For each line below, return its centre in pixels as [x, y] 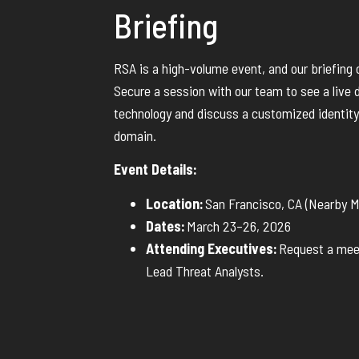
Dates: [165, 226]
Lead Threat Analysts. [205, 270]
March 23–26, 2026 [238, 226]
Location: [175, 203]
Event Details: [155, 169]
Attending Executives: [212, 248]
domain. [135, 135]
